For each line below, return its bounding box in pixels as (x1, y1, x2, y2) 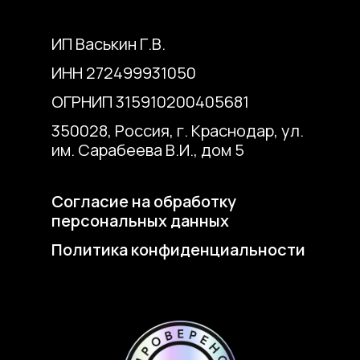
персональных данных (51, 210, 229, 231)
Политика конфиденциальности (51, 239, 305, 260)
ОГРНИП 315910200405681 (51, 91, 249, 112)
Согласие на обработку (51, 190, 236, 212)
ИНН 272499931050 (51, 62, 196, 84)
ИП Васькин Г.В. (51, 33, 166, 55)
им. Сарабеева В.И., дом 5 (51, 139, 244, 161)
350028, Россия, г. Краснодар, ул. (51, 120, 304, 141)
